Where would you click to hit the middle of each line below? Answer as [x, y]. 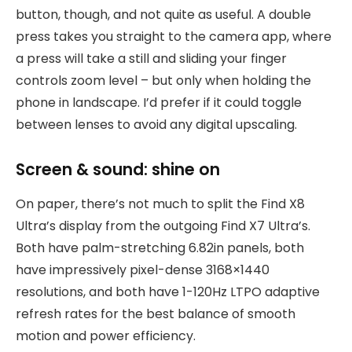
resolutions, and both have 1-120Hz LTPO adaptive [168, 292]
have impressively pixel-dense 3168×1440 [143, 270]
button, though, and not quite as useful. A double [163, 15]
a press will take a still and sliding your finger [151, 59]
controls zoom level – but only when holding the [163, 81]
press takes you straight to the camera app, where [174, 37]
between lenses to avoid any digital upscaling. [156, 125]
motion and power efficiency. [106, 336]
